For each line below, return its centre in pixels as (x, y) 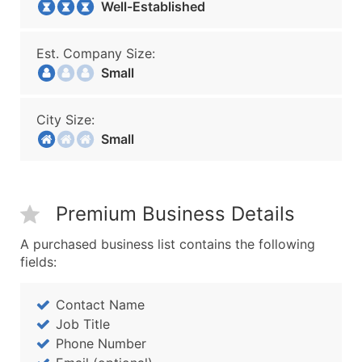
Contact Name (100, 305)
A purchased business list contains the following (168, 244)
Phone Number (101, 343)
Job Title (83, 324)
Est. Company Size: (96, 53)
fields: (38, 262)
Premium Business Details (175, 214)
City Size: (65, 120)
